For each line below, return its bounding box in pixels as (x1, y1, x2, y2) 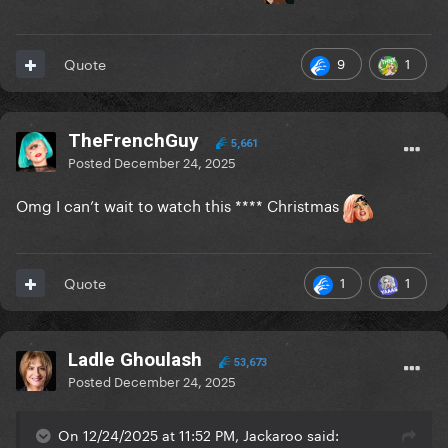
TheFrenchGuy (68, 129, 199, 153)
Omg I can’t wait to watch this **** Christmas (16, 192, 343, 217)
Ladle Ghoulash (68, 348, 202, 372)
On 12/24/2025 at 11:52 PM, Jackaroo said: (58, 423, 339, 446)
